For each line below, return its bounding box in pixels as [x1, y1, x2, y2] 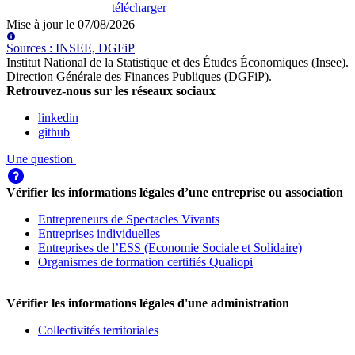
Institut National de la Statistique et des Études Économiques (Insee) [6, 55, 345, 70]
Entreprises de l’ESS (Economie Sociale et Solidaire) [38, 241, 302, 255]
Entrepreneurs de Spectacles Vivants [38, 212, 219, 227]
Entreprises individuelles [38, 227, 160, 241]
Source [6, 41, 41, 55]
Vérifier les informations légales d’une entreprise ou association [6, 185, 343, 200]
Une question [6, 152, 76, 166]
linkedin [38, 111, 78, 125]
